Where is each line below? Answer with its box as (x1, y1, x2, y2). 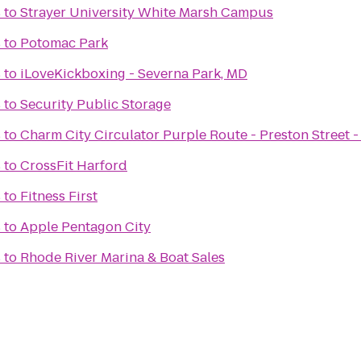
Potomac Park (20, 34, 108, 52)
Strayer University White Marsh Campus (20, 3, 273, 22)
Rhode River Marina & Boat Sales (20, 248, 225, 267)
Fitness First (20, 187, 98, 205)
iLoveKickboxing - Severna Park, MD (20, 64, 247, 83)
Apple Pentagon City (20, 218, 151, 236)
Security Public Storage (20, 95, 171, 114)
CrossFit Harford (20, 156, 127, 175)
